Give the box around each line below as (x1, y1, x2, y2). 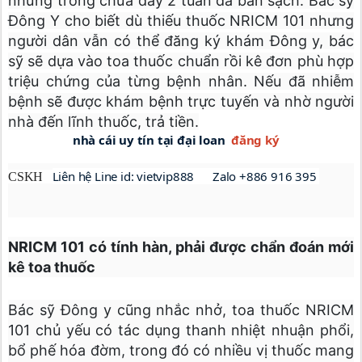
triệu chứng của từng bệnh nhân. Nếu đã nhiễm (8, 72, 354, 90)
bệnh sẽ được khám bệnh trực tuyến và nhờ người (8, 92, 354, 110)
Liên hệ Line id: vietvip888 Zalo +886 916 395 (52, 167, 320, 184)
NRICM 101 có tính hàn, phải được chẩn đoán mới (8, 238, 354, 255)
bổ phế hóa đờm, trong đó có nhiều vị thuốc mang (8, 342, 354, 360)
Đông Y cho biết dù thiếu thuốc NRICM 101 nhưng (8, 11, 354, 29)
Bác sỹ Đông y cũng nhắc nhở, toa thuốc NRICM (8, 301, 354, 319)
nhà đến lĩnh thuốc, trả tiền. (8, 112, 199, 130)
